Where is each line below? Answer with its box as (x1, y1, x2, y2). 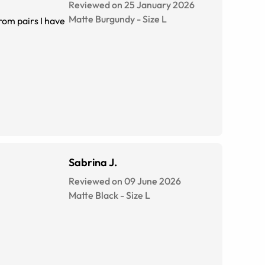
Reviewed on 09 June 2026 (69, 175, 181, 188)
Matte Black (69, 189, 118, 202)
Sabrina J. (69, 156, 117, 170)
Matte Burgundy (69, 13, 135, 25)
